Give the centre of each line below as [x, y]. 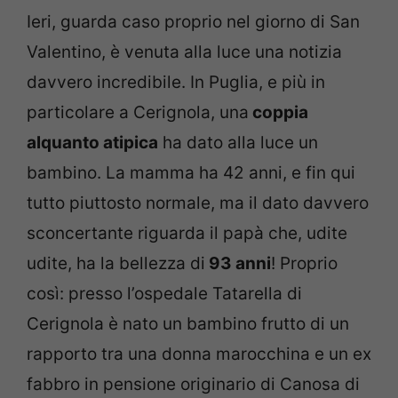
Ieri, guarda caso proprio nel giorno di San [193, 21]
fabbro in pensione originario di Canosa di [193, 384]
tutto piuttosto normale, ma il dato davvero [198, 203]
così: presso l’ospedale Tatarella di [164, 293]
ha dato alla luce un [238, 142]
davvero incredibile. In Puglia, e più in [176, 82]
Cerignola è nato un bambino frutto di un [188, 323]
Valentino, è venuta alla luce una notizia [184, 52]
